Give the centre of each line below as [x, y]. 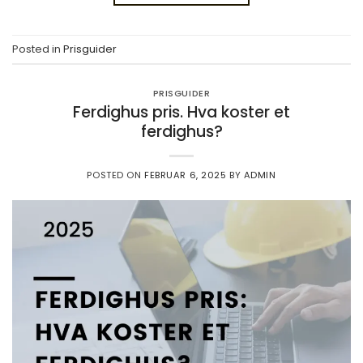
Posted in [38, 49]
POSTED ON [116, 175]
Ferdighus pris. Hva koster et [181, 112]
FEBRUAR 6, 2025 [186, 175]
